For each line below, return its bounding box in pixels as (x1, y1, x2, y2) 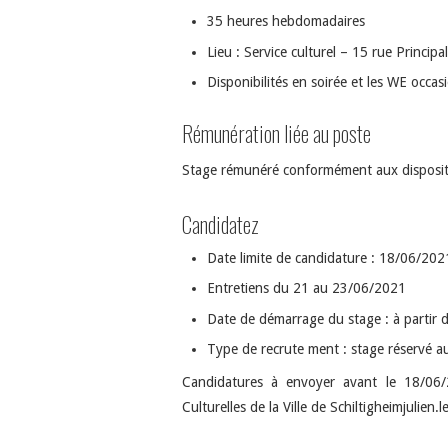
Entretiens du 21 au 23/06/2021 (207, 280, 406, 297)
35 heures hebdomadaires (207, 13, 365, 30)
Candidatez (182, 206, 259, 240)
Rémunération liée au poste (182, 116, 371, 150)
